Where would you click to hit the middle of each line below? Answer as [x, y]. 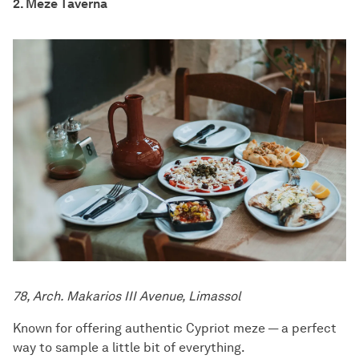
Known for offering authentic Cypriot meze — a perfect [175, 329]
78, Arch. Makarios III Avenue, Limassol [127, 296]
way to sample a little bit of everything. [129, 348]
